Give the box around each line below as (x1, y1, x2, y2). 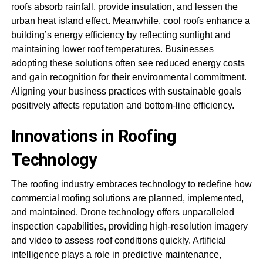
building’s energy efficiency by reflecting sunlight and (11, 30, 231, 40)
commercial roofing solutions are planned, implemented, (11, 193, 244, 203)
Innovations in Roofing (11, 126, 176, 146)
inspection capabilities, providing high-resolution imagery (11, 221, 248, 231)
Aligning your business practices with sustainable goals (11, 86, 241, 96)
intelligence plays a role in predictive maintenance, (11, 249, 221, 259)
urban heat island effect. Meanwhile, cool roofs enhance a (11, 16, 250, 26)
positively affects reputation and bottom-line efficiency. (11, 100, 234, 110)
